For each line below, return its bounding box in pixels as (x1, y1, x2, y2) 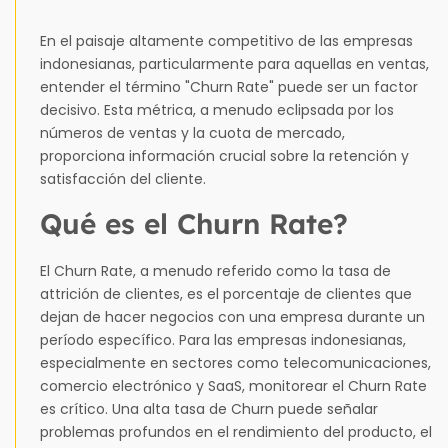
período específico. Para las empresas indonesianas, (40, 329, 406, 350)
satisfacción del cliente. (40, 168, 206, 189)
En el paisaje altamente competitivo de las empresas (40, 30, 413, 51)
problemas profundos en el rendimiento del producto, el (40, 421, 432, 442)
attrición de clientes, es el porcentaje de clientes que (40, 283, 412, 304)
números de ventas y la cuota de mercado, (40, 122, 345, 143)
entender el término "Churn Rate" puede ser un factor (40, 76, 418, 97)
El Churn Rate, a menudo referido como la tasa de (40, 260, 391, 281)
